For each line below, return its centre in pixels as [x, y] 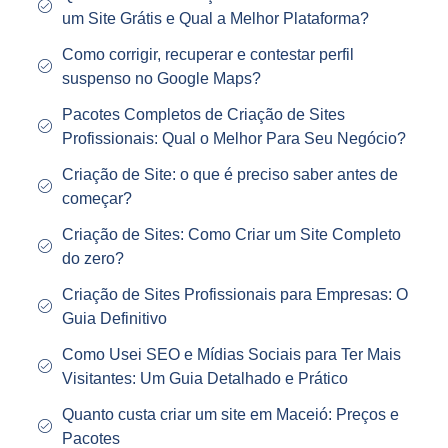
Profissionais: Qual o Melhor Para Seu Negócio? [233, 139]
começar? [96, 199]
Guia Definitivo [114, 319]
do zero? [92, 259]
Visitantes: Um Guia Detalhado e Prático [204, 379]
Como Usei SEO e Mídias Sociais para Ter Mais [231, 355]
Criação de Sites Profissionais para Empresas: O [234, 295]
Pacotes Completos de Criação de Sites [203, 115]
